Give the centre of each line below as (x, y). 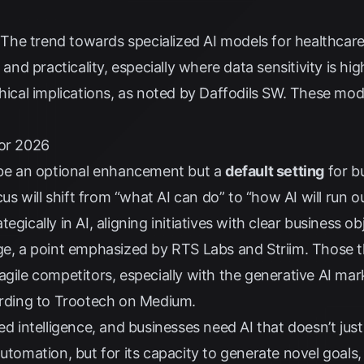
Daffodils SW (241, 93)
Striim (286, 249)
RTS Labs (203, 249)
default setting (275, 171)
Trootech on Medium (123, 301)
